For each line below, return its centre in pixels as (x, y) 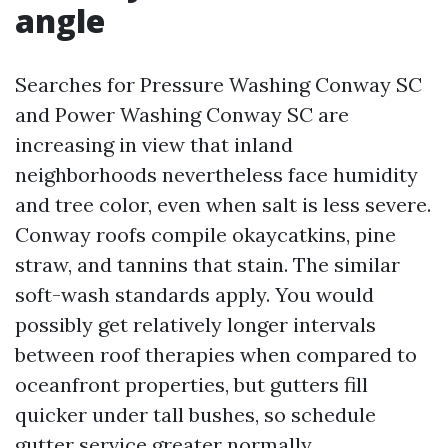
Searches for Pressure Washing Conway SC (218, 84)
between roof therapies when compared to (216, 354)
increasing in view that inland (154, 144)
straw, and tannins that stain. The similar (207, 264)
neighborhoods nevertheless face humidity (216, 174)
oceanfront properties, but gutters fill (191, 384)
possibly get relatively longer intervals (195, 324)
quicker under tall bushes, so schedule (195, 414)
